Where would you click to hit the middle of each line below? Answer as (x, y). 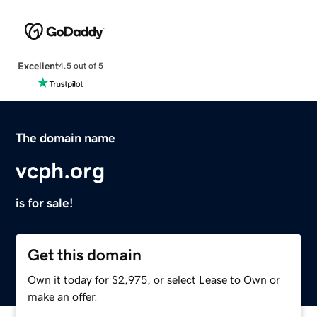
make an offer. (63, 296)
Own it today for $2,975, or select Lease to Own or (154, 279)
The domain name (66, 138)
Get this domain (85, 255)
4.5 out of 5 (81, 66)
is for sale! (45, 203)
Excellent (38, 65)
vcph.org (60, 170)
